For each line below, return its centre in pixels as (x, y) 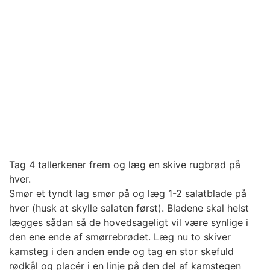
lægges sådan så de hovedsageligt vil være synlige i (129, 222)
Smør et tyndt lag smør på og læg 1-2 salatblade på (128, 193)
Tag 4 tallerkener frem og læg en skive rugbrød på (125, 165)
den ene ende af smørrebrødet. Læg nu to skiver (120, 237)
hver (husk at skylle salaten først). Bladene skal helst (129, 208)
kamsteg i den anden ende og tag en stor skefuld (121, 251)
